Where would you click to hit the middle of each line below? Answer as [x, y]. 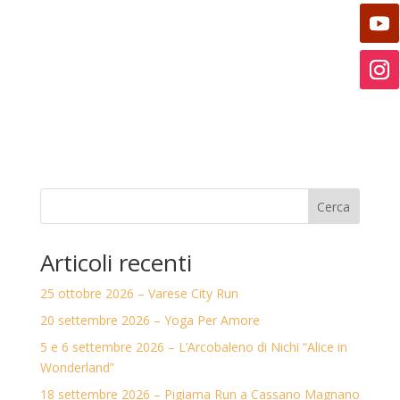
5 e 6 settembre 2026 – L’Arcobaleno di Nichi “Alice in [193, 346]
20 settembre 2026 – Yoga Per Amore [150, 320]
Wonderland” [77, 367]
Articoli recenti [116, 262]
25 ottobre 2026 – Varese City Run [139, 293]
